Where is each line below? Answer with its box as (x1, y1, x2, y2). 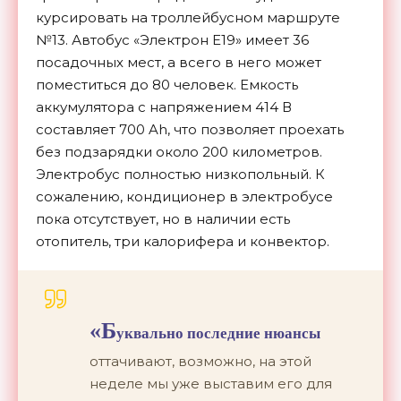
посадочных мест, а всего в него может (36, 53, 321, 71)
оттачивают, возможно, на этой (90, 352, 311, 370)
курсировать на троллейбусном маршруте (36, 8, 340, 26)
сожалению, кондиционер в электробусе (36, 187, 333, 205)
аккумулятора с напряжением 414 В (36, 98, 292, 115)
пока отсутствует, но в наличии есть (36, 209, 290, 227)
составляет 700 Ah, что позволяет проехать (36, 120, 344, 138)
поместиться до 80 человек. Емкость (36, 75, 298, 93)
